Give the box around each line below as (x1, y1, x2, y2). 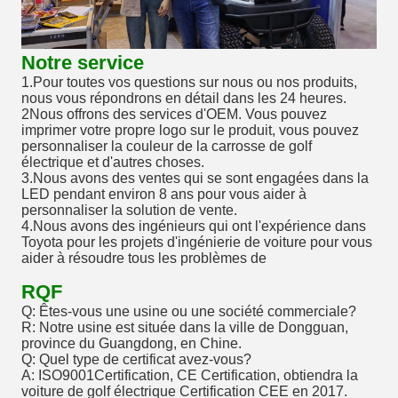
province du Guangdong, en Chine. (21, 336, 242, 352)
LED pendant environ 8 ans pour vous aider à (21, 187, 306, 203)
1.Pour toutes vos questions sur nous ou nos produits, (21, 75, 357, 91)
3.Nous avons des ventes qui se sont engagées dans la (21, 171, 369, 187)
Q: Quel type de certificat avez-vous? (21, 352, 251, 368)
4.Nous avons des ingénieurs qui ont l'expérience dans (21, 219, 366, 235)
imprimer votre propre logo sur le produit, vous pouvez (21, 123, 359, 139)
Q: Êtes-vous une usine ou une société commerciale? (21, 304, 356, 320)
